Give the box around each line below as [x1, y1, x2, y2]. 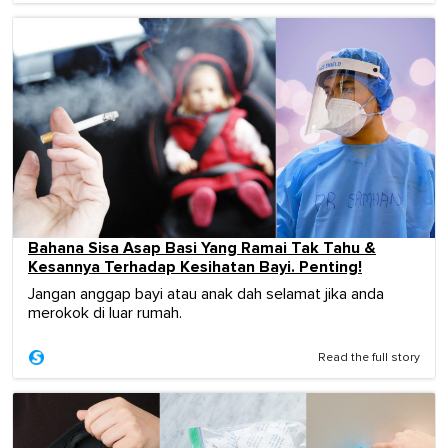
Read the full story [318, 352, 420, 365]
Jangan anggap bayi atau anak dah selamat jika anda [28, 286, 384, 303]
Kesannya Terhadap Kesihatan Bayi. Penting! [28, 257, 362, 278]
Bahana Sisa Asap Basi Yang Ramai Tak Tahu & [28, 238, 376, 259]
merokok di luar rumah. [28, 305, 182, 322]
